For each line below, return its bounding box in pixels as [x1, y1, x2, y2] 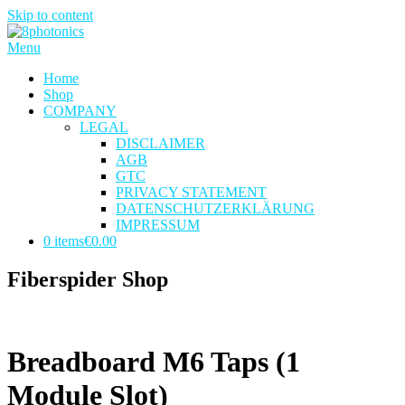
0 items [43, 233, 84, 249]
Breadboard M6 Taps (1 [7, 345, 300, 379]
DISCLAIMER [116, 136, 205, 151]
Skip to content [7, 7, 93, 23]
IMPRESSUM [116, 217, 200, 232]
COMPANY [43, 103, 117, 118]
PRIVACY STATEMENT [116, 184, 267, 200]
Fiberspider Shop [7, 267, 168, 291]
